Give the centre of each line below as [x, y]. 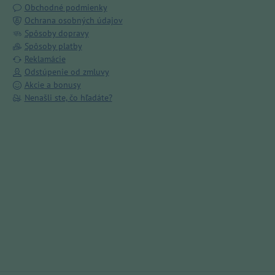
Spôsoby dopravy [56, 33]
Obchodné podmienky [66, 8]
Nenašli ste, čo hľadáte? [68, 98]
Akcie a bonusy [52, 85]
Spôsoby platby [53, 46]
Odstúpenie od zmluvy [67, 72]
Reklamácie [45, 59]
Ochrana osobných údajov [73, 21]
